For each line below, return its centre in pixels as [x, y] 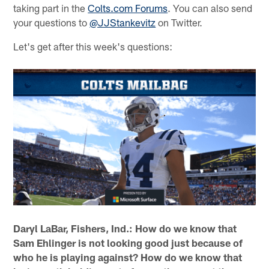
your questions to [52, 22]
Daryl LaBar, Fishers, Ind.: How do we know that [125, 228]
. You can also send [210, 8]
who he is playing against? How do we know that [128, 257]
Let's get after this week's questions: [93, 46]
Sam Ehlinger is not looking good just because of [128, 243]
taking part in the [51, 8]
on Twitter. [179, 22]
